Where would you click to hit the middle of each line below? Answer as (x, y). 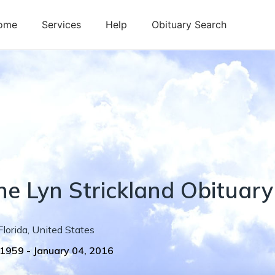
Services (61, 25)
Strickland (122, 190)
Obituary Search (189, 25)
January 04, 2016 (73, 250)
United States (63, 230)
